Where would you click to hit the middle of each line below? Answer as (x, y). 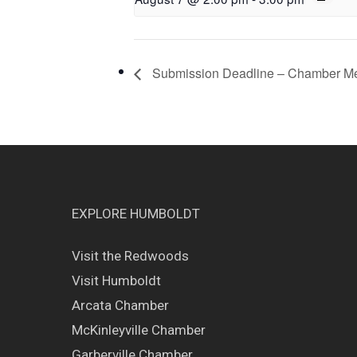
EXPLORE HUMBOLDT (136, 213)
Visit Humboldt (116, 280)
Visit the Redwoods (130, 255)
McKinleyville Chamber (139, 330)
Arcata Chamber (120, 305)
